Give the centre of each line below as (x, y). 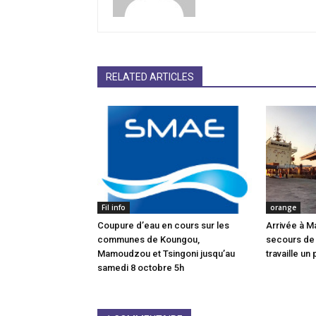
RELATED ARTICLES (150, 77)
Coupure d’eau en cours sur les (163, 226)
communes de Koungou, (148, 240)
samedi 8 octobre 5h (141, 268)
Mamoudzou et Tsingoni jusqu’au (166, 254)
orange (283, 208)
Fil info (114, 208)
